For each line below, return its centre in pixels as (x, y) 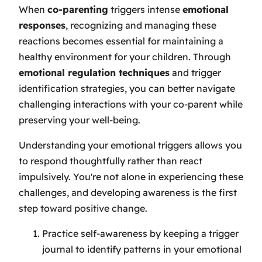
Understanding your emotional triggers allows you (130, 145)
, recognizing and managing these (141, 25)
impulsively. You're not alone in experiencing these (131, 176)
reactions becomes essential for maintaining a (121, 41)
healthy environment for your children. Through (125, 56)
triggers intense (145, 9)
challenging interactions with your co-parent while (131, 104)
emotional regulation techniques (94, 72)
